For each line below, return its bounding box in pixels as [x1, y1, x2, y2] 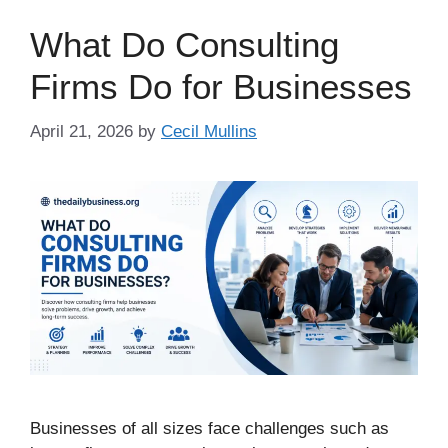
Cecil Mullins [161, 121, 257, 141]
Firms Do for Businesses [30, 67, 412, 106]
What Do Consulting [30, 25, 339, 64]
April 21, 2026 [30, 121, 133, 141]
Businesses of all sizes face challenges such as [30, 418, 389, 438]
